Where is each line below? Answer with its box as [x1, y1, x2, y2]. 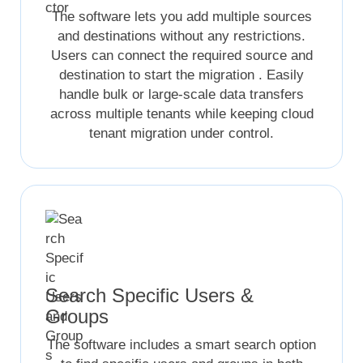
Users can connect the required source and [50, 48, 313, 64]
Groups [45, 305, 109, 328]
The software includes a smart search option [47, 337, 316, 353]
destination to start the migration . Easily [59, 67, 304, 83]
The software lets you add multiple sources [51, 9, 312, 25]
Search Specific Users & [45, 284, 254, 307]
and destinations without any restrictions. [58, 28, 305, 45]
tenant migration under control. [89, 126, 274, 142]
